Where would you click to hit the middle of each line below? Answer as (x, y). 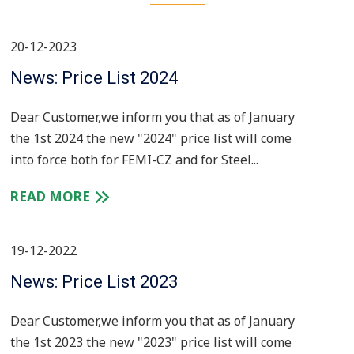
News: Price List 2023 (94, 282)
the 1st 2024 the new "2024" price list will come (151, 139)
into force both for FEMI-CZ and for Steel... (134, 160)
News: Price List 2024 (94, 78)
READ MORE (52, 197)
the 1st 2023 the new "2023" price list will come (151, 343)
